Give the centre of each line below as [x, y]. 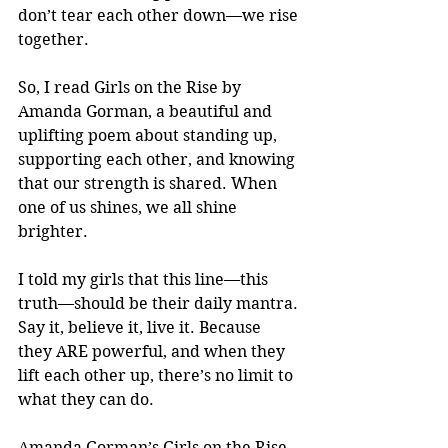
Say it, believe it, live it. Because [141, 327]
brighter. [53, 231]
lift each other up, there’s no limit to [157, 375]
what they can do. [86, 399]
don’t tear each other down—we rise [160, 15]
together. [53, 39]
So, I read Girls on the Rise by [131, 87]
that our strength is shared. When [149, 183]
